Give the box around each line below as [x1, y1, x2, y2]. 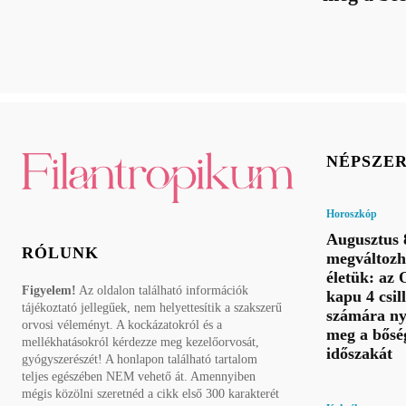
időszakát [326, 343, 392, 362]
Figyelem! [22, 284, 76, 298]
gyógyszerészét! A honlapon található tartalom [22, 353, 257, 367]
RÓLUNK [22, 244, 99, 263]
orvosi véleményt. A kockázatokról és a [22, 318, 222, 333]
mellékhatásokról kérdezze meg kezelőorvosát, [22, 335, 259, 350]
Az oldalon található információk [76, 284, 248, 298]
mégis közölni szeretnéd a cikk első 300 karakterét [22, 387, 279, 401]
